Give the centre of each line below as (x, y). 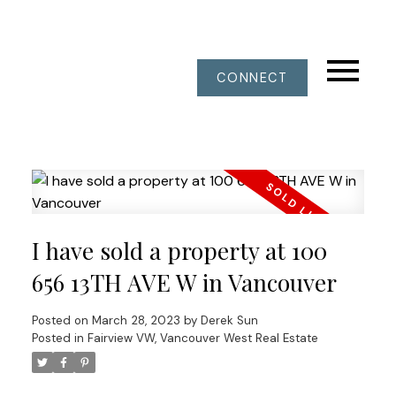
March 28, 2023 (136, 320)
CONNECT (252, 78)
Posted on (61, 320)
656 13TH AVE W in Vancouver (184, 282)
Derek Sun (229, 320)
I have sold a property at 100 (179, 250)
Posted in (57, 338)
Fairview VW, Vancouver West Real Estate (202, 338)
